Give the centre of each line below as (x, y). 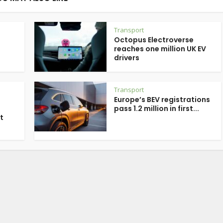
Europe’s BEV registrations (162, 100)
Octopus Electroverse (154, 40)
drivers (127, 58)
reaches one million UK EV (160, 49)
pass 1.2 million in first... (157, 109)
